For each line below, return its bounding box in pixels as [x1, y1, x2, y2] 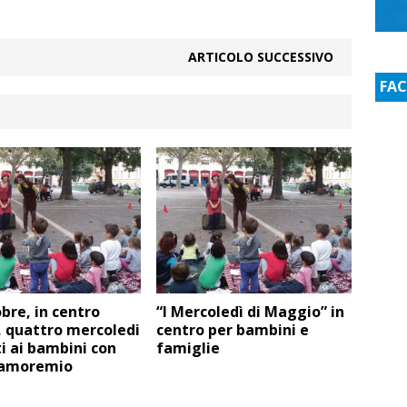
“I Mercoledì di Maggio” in [156, 301, 345, 322]
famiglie [156, 337, 221, 358]
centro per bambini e [156, 319, 310, 340]
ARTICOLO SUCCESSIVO [188, 47, 334, 65]
